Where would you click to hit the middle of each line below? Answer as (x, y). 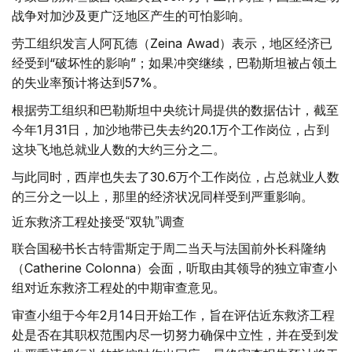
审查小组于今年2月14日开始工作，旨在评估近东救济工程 (173, 315)
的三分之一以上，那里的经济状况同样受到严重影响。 (163, 196)
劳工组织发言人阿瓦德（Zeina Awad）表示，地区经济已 (172, 43)
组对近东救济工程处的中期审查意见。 (119, 287)
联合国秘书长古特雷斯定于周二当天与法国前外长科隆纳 (169, 248)
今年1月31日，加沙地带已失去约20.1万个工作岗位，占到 (170, 129)
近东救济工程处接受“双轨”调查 (98, 222)
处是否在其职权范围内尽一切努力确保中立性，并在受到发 (175, 334)
